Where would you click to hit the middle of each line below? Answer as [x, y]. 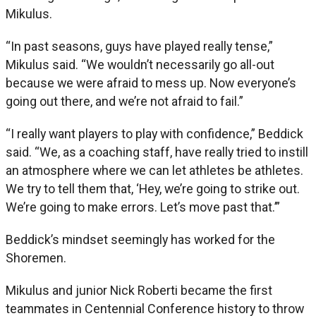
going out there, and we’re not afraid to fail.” [124, 101]
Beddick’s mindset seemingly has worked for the [140, 239]
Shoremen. [36, 257]
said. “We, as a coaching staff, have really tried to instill [157, 152]
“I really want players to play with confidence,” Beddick [154, 133]
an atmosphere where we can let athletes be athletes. [154, 170]
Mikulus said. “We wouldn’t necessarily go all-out [140, 64]
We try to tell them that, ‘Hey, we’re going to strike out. [153, 188]
